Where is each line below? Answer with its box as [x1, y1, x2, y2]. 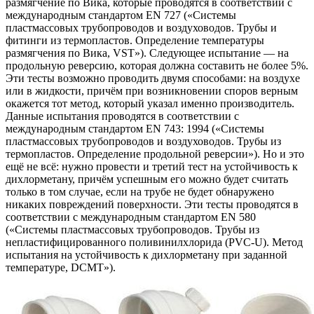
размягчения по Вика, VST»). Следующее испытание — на [6, 47, 289, 60]
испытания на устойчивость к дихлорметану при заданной [6, 249, 287, 261]
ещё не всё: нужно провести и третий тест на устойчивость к [6, 161, 298, 173]
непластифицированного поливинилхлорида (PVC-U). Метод [6, 236, 303, 249]
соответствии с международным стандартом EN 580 [6, 211, 256, 224]
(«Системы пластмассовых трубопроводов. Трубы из [6, 224, 259, 236]
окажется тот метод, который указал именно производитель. [6, 97, 294, 110]
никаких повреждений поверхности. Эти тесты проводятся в [6, 198, 299, 211]
